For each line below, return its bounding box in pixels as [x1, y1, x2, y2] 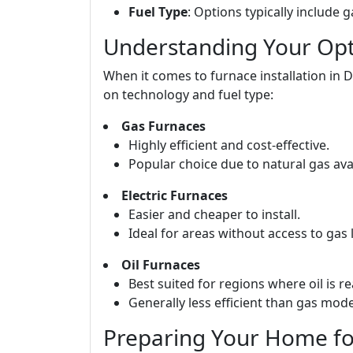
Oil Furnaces [121, 256, 200, 273]
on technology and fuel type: [103, 86, 273, 103]
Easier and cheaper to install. [128, 206, 300, 223]
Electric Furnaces [121, 187, 228, 204]
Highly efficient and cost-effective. [128, 136, 329, 154]
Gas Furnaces [121, 117, 206, 135]
